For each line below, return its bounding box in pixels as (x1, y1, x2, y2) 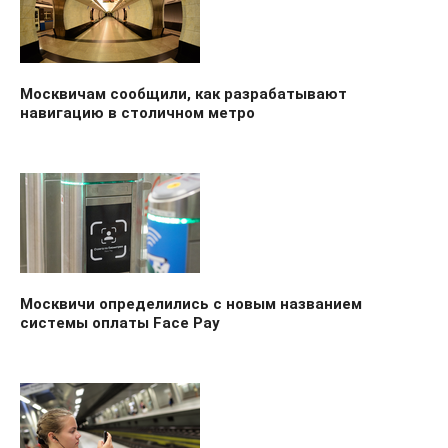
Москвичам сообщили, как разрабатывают (20, 84, 347, 103)
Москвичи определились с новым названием (20, 294, 362, 313)
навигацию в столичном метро (20, 103, 255, 122)
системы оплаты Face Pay (20, 313, 220, 332)
